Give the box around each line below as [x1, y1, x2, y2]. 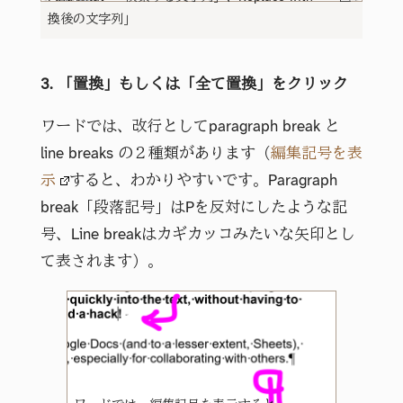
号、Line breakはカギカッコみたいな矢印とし [40, 227, 355, 244]
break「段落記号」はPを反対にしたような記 [40, 200, 347, 217]
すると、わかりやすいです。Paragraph [68, 173, 337, 190]
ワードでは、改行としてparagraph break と [40, 119, 340, 136]
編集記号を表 [270, 146, 363, 163]
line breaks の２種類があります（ [40, 146, 271, 163]
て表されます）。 [40, 254, 163, 271]
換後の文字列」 [48, 13, 136, 28]
